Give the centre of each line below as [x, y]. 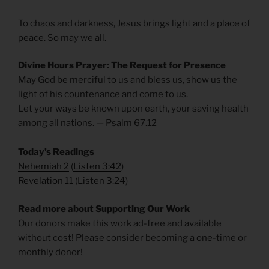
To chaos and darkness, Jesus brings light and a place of [134, 23]
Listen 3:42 [97, 167]
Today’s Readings [56, 152]
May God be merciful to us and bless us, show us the [128, 80]
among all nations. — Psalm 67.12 [87, 123]
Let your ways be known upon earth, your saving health [133, 109]
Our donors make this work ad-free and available [120, 223]
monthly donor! [50, 252]
